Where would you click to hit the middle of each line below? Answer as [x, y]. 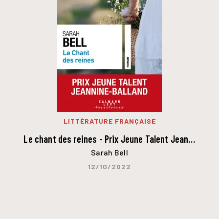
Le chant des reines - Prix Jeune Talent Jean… [109, 139]
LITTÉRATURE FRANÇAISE [109, 121]
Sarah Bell [109, 152]
